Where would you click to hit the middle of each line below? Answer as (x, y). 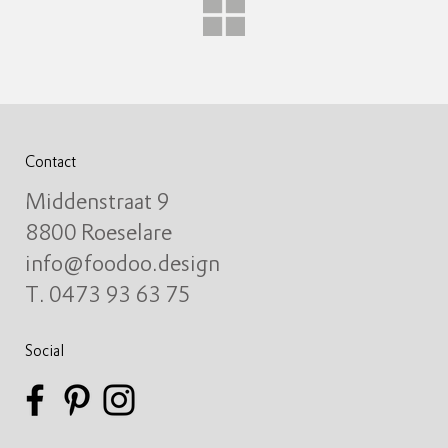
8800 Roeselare (100, 234)
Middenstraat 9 (96, 203)
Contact (50, 163)
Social (44, 352)
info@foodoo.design (122, 265)
